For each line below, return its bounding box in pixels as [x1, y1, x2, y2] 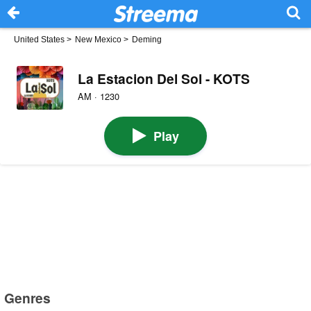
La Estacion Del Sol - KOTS [77, 68, 250, 88]
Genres [4, 287, 51, 308]
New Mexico [75, 35, 121, 44]
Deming [132, 35, 162, 44]
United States [14, 35, 65, 44]
